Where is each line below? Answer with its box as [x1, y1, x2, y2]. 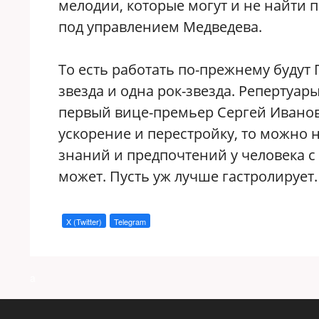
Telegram [114, 216, 146, 227]
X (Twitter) [66, 216, 102, 227]
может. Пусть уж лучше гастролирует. [58, 167, 318, 186]
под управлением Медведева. [58, 17, 262, 36]
